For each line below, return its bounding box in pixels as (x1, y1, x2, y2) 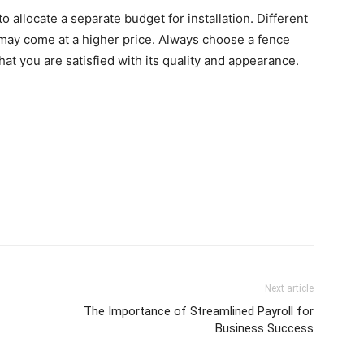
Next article (265, 283, 314, 294)
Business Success (215, 321, 314, 336)
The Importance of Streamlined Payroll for (84, 304, 314, 318)
